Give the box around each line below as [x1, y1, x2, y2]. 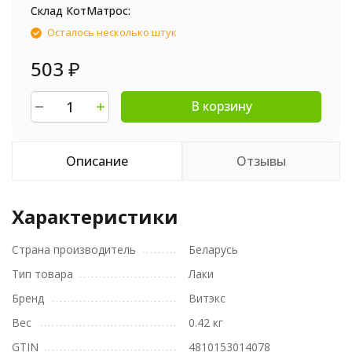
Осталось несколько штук [47, 25, 177, 40]
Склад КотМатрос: [31, 3, 130, 19]
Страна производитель [12, 242, 136, 258]
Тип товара [12, 266, 73, 282]
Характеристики [12, 203, 178, 230]
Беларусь [189, 242, 238, 258]
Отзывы [236, 152, 286, 170]
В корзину [190, 97, 252, 115]
